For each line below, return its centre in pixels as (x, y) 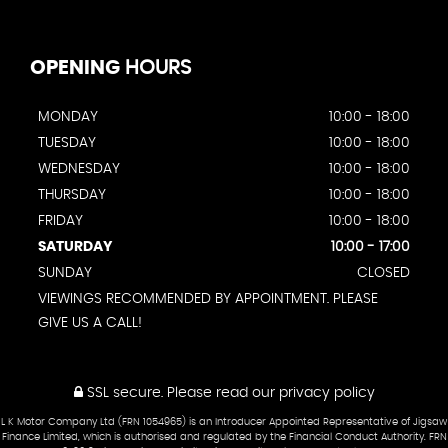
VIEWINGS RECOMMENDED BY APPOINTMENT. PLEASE (208, 299)
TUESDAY (67, 143)
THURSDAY (72, 195)
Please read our (220, 393)
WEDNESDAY (79, 169)
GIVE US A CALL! (90, 323)
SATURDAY (75, 247)
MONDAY (68, 117)
